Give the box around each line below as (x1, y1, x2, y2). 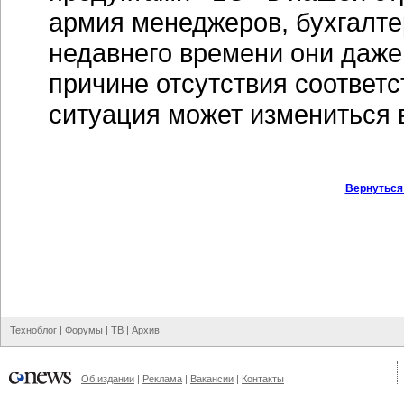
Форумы (65, 325, 103, 335)
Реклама (142, 373, 182, 384)
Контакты (242, 373, 284, 384)
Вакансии (190, 373, 234, 384)
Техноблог (10, 325, 57, 335)
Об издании (81, 373, 134, 384)
